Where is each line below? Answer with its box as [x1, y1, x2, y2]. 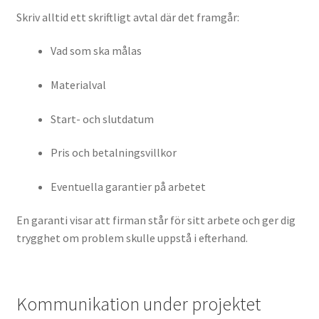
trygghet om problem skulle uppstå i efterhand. [16, 231, 248, 246]
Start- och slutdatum [50, 111, 154, 126]
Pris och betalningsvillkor [50, 145, 177, 160]
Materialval [50, 77, 106, 92]
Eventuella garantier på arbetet [50, 179, 206, 194]
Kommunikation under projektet [16, 292, 261, 315]
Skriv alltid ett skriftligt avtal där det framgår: [16, 9, 239, 24]
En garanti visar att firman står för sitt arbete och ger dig [16, 213, 296, 228]
